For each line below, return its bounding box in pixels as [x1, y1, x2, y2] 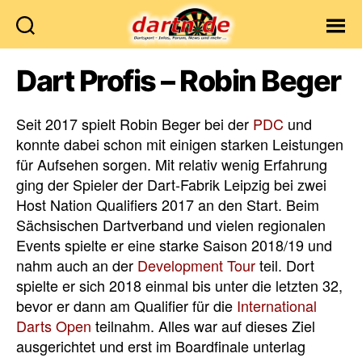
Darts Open [16, 315, 91, 336]
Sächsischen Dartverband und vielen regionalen [16, 214, 326, 235]
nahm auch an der [16, 255, 137, 276]
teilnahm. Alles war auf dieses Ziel [91, 315, 315, 336]
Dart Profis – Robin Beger [16, 63, 341, 99]
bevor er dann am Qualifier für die [16, 295, 237, 316]
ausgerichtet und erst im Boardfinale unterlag [16, 335, 305, 356]
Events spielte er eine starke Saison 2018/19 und [16, 234, 332, 255]
